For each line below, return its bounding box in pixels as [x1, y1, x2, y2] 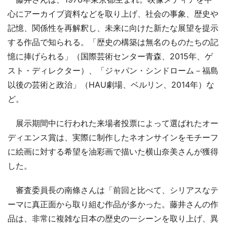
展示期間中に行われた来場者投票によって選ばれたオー [8, 118, 218, 128]
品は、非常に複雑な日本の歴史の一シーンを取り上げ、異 [8, 213, 218, 223]
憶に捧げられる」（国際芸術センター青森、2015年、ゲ [8, 51, 213, 61]
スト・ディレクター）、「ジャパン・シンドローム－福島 [8, 65, 218, 75]
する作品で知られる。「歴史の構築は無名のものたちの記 [8, 36, 218, 47]
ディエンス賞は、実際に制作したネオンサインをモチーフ [8, 132, 218, 142]
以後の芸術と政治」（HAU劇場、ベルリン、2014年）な [8, 79, 214, 90]
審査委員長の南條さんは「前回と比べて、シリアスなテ [8, 184, 218, 195]
